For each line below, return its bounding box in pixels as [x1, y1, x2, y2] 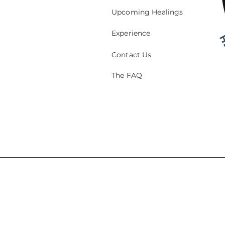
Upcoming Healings [111, 8, 183, 17]
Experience [111, 29, 151, 38]
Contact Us [111, 50, 152, 60]
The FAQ [111, 71, 142, 80]
